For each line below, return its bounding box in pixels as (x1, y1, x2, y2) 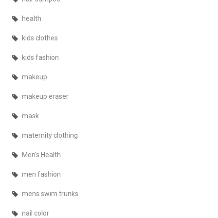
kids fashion (22, 54, 59, 62)
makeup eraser (22, 92, 69, 101)
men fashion (22, 170, 61, 179)
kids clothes (22, 34, 58, 42)
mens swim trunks (22, 190, 78, 198)
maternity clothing (22, 131, 78, 140)
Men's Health (22, 151, 61, 159)
